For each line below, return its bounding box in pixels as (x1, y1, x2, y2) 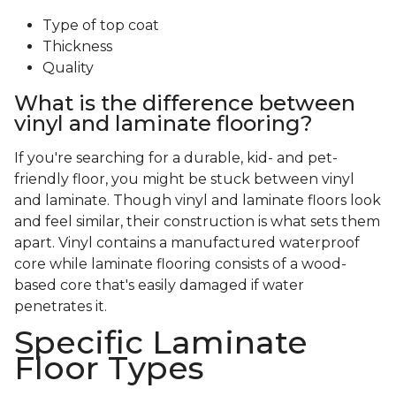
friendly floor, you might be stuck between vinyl (14, 171, 354, 188)
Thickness (42, 38, 112, 56)
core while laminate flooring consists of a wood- (14, 255, 346, 273)
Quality (42, 59, 94, 77)
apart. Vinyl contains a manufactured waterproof (14, 234, 360, 252)
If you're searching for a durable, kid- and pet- (14, 149, 338, 167)
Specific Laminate (14, 323, 308, 362)
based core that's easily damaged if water (14, 277, 304, 294)
